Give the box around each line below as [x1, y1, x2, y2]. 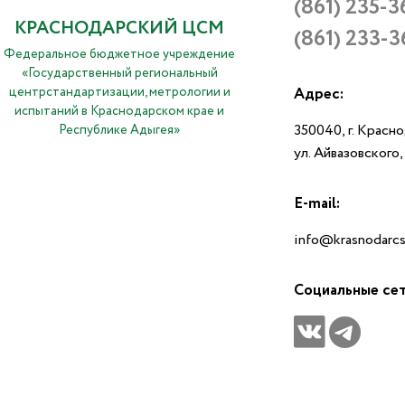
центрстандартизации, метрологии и [8, 83, 231, 102]
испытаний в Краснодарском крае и [14, 102, 224, 121]
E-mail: [294, 193, 340, 216]
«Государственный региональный [21, 64, 218, 83]
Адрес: [294, 83, 344, 107]
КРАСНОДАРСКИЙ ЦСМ [14, 15, 224, 42]
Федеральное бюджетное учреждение [4, 45, 235, 64]
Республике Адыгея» [59, 121, 180, 140]
